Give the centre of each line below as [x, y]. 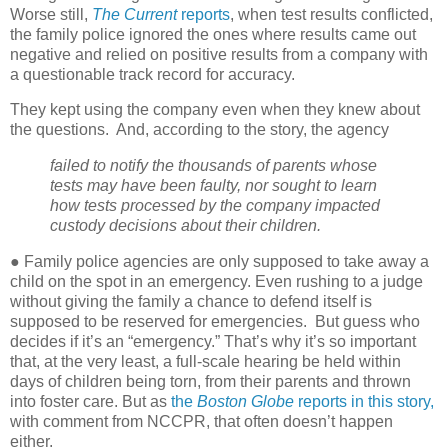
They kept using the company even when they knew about [215, 110]
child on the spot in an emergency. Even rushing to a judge [216, 282]
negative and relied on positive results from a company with [219, 54]
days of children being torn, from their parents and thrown [210, 382]
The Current [134, 14]
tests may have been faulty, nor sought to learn [213, 186]
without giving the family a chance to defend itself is [191, 302]
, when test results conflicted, [331, 14]
